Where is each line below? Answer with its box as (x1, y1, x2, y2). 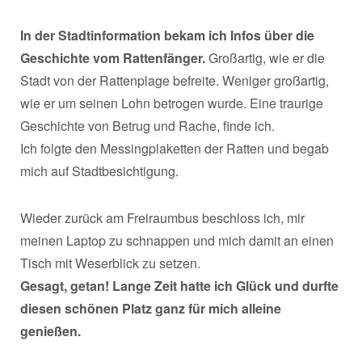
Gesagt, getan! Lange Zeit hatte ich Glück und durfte (20, 276, 339, 295)
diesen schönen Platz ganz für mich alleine (20, 298, 281, 318)
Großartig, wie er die (205, 48, 325, 67)
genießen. (20, 321, 81, 340)
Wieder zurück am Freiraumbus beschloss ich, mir (20, 208, 305, 227)
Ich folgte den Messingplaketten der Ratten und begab (20, 138, 329, 158)
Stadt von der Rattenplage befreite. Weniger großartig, (20, 70, 329, 90)
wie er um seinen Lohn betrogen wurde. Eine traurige (20, 93, 323, 112)
